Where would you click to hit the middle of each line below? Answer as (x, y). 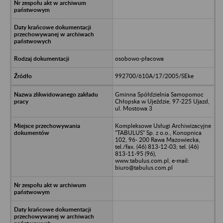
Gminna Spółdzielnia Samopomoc (159, 94)
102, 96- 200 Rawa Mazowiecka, (157, 139)
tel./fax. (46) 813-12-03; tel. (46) (157, 146)
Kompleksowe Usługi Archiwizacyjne (163, 125)
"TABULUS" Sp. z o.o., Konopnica (158, 132)
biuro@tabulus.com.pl (144, 167)
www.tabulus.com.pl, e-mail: (152, 160)
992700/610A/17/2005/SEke (154, 76)
